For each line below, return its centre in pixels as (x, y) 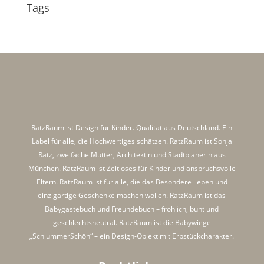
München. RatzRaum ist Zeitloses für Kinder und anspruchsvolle (132, 168)
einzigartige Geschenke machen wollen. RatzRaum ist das (132, 195)
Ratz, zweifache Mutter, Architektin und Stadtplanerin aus (132, 154)
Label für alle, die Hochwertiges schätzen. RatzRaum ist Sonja (132, 141)
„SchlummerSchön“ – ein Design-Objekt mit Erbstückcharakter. (132, 236)
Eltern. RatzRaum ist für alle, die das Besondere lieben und (132, 181)
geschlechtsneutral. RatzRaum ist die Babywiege (132, 222)
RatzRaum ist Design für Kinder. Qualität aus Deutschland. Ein (132, 127)
